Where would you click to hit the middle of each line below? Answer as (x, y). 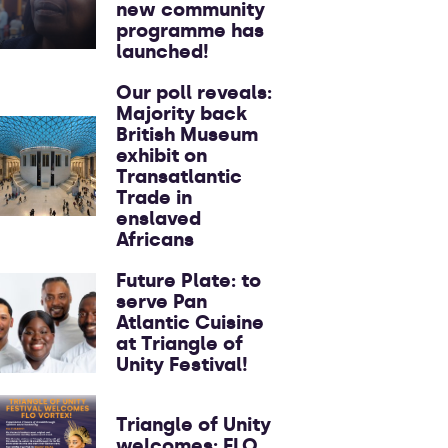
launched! (162, 51)
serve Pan (161, 301)
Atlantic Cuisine (190, 322)
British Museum (187, 134)
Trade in (154, 197)
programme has (190, 30)
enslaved (158, 218)
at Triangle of (179, 343)
